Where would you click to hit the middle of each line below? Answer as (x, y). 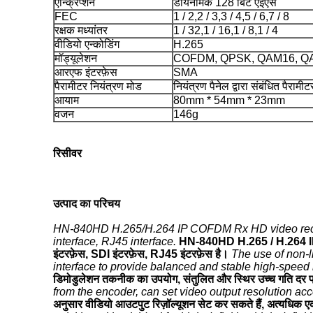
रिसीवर (67, 153)
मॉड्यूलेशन (76, 58)
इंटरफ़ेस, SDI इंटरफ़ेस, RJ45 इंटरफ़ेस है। (141, 254)
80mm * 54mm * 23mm (229, 100)
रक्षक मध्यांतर (81, 30)
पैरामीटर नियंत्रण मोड (98, 86)
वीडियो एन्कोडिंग (87, 44)
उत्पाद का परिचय (87, 204)
